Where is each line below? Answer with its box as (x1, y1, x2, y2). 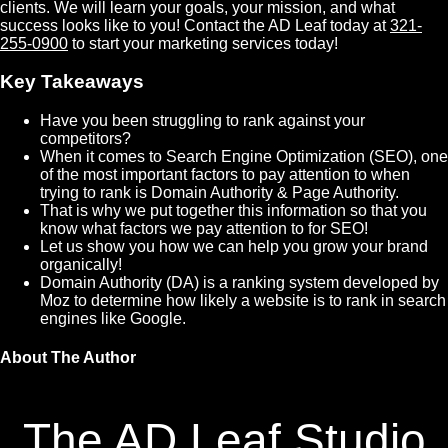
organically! (40, 255, 122, 273)
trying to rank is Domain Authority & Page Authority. (40, 183, 399, 201)
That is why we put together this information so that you (40, 201, 427, 219)
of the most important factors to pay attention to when (40, 165, 410, 183)
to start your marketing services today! (68, 34, 338, 52)
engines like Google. (40, 309, 186, 327)
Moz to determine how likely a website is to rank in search (40, 291, 446, 309)
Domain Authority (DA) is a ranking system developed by (40, 273, 439, 291)
